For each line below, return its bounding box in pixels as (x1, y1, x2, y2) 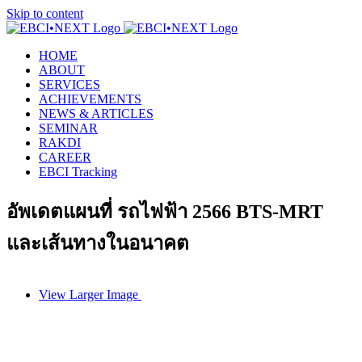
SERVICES (39, 78, 100, 91)
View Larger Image (39, 287, 138, 301)
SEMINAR (39, 121, 98, 135)
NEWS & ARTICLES (39, 107, 154, 120)
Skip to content (6, 6, 83, 20)
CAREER (39, 150, 91, 164)
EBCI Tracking (39, 165, 117, 179)
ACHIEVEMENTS (39, 92, 141, 106)
